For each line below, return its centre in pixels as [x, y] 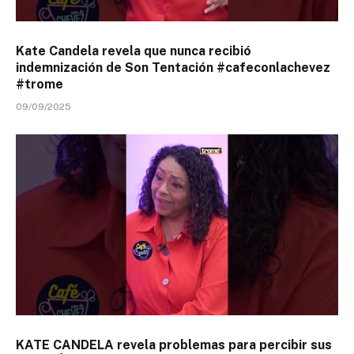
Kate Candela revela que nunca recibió [134, 51]
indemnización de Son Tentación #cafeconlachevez [173, 67]
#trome [40, 84]
